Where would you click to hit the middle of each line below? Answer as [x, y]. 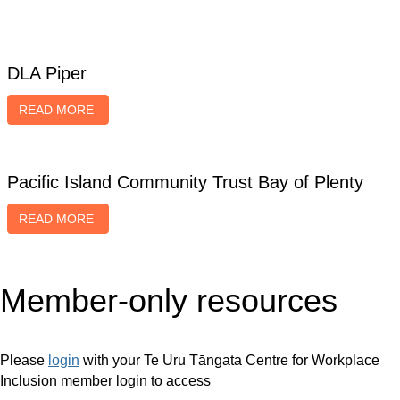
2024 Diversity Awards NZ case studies [176, 30]
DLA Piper [47, 73]
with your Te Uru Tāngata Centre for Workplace [229, 360]
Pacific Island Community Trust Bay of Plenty [185, 182]
